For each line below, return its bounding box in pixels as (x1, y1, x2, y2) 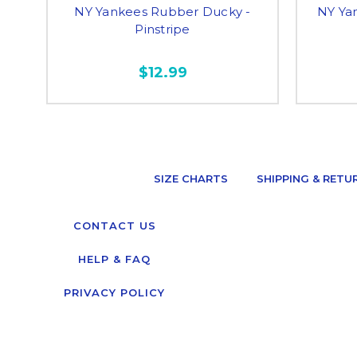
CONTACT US (73, 219, 156, 232)
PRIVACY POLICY (64, 286, 165, 299)
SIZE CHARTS (153, 172, 228, 185)
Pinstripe (135, 22, 190, 37)
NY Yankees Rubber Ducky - (74, 4, 251, 19)
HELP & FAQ (78, 253, 151, 265)
